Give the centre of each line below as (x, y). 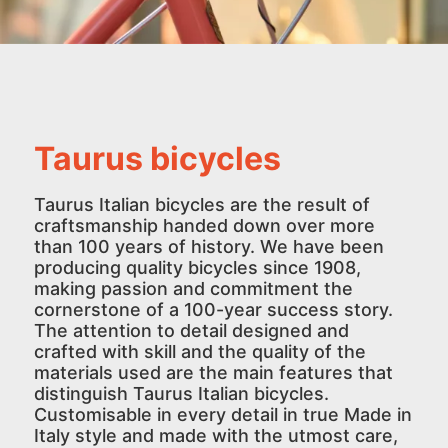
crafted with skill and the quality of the (199, 351)
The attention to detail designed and (191, 330)
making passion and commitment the (193, 288)
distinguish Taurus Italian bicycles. (181, 393)
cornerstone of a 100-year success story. (213, 309)
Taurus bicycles (157, 158)
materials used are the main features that (213, 372)
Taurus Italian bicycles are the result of (201, 204)
